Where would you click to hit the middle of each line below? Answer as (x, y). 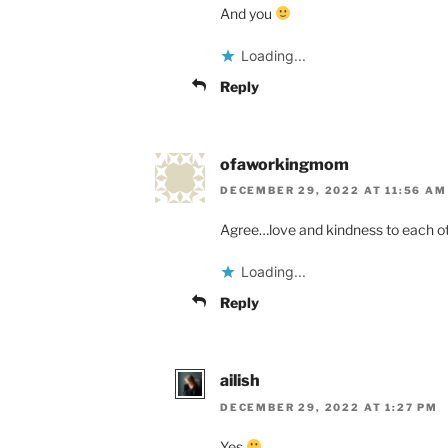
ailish (240, 381)
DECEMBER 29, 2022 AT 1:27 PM (329, 406)
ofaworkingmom (284, 164)
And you (247, 13)
